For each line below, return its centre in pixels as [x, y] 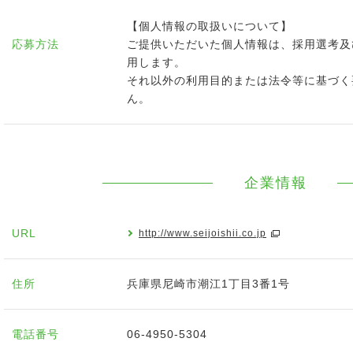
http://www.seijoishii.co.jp [203, 233]
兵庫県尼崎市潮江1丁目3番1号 [208, 284]
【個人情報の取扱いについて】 [210, 26]
